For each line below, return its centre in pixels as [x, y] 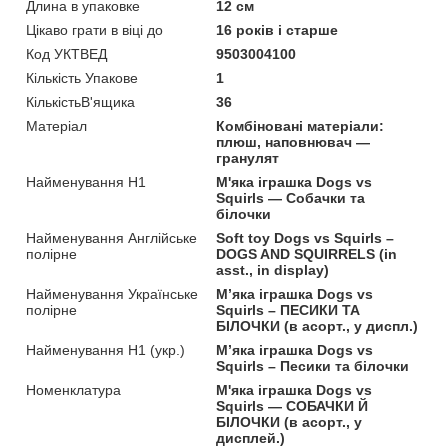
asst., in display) [273, 270]
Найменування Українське [112, 294]
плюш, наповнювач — [293, 142]
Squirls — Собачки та [291, 198]
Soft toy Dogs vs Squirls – [305, 238]
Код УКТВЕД [66, 54]
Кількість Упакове [82, 78]
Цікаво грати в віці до [94, 30]
